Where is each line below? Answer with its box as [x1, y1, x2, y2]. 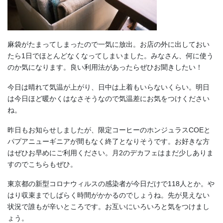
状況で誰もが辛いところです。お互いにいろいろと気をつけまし [7, 203, 210, 211]
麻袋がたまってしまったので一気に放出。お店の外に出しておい [7, 40, 210, 49]
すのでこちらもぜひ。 [7, 160, 77, 168]
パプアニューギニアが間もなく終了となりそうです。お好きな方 [7, 137, 210, 145]
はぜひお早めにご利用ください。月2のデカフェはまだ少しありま [7, 148, 214, 157]
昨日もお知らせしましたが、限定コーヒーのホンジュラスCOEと [7, 125, 211, 134]
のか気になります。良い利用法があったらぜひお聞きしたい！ [7, 63, 203, 72]
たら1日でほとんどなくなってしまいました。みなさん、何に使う [7, 52, 214, 60]
